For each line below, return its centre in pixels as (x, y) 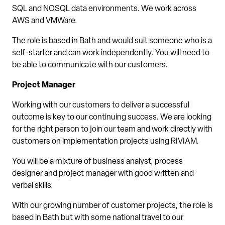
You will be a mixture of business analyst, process (97, 162)
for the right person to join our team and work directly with (112, 130)
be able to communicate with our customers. (90, 65)
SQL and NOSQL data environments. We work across (104, 9)
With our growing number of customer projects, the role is (113, 206)
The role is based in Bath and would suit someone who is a (112, 41)
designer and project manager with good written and (103, 174)
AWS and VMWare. (45, 21)
